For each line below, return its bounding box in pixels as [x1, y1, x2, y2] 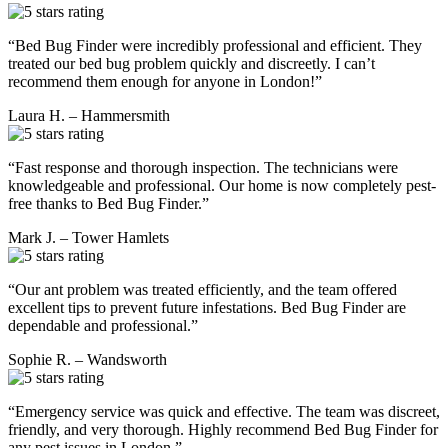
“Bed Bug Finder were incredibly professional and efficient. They [8, 36, 422, 54]
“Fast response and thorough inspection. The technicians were [8, 158, 398, 176]
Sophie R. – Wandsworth [8, 350, 167, 368]
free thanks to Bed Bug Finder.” [8, 194, 209, 212]
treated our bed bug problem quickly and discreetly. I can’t [8, 54, 375, 72]
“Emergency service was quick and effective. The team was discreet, [8, 402, 440, 420]
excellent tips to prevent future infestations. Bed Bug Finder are [8, 298, 406, 316]
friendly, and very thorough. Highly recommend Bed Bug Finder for [8, 420, 438, 438]
